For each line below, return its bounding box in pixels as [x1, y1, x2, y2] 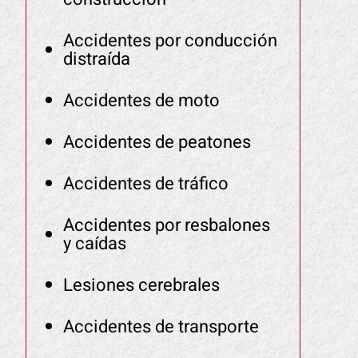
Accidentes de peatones [62, 129, 251, 155]
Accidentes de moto [62, 88, 220, 113]
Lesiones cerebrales [62, 272, 220, 298]
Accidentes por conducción [62, 28, 277, 54]
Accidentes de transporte [62, 314, 259, 340]
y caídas [62, 231, 126, 257]
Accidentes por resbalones [62, 213, 270, 238]
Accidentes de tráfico [62, 171, 229, 197]
